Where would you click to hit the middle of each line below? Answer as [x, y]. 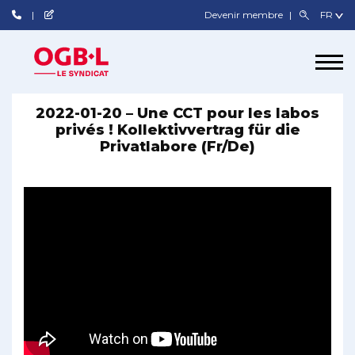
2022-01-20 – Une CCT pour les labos [177, 113]
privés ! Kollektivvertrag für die [177, 130]
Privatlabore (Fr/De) [177, 147]
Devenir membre [245, 15]
